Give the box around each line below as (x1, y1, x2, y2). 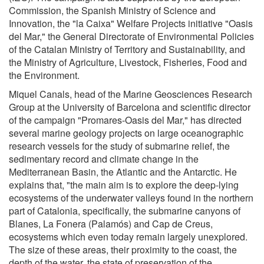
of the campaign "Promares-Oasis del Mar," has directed (9, 113, 242, 127)
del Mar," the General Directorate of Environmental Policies (9, 29, 254, 43)
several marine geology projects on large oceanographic (9, 126, 243, 140)
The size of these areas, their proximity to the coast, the (9, 242, 237, 256)
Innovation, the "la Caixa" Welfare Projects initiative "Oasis (9, 16, 253, 30)
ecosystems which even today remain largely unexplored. (9, 229, 247, 243)
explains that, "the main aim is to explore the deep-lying (9, 177, 239, 192)
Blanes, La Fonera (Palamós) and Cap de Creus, (9, 216, 213, 230)
